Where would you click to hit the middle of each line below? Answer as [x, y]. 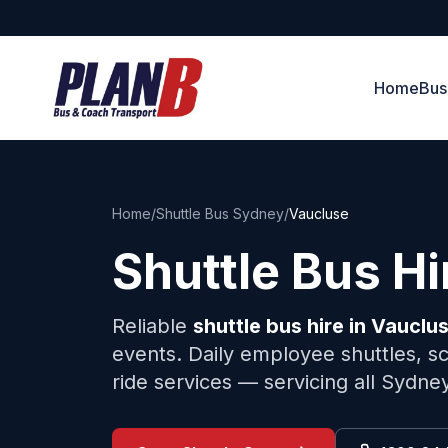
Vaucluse [319, 213]
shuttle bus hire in [282, 326]
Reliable [152, 326]
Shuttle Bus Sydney [220, 213]
